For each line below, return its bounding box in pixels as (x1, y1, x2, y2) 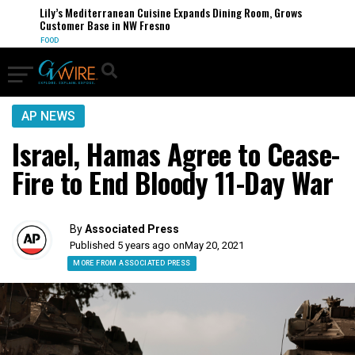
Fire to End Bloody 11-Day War (12, 162, 334, 203)
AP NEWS (21, 109, 75, 124)
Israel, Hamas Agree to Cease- (12, 133, 340, 174)
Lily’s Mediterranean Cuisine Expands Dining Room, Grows (33, 4, 296, 21)
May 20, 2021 (185, 239, 245, 251)
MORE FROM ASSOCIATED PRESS (73, 259, 191, 267)
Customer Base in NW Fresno (33, 17, 165, 33)
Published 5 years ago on (70, 239, 185, 251)
